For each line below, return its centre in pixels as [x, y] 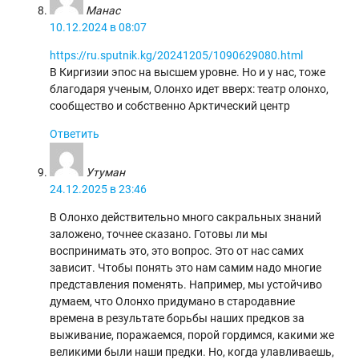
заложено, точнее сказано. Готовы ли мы [159, 234]
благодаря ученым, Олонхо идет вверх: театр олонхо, [190, 89]
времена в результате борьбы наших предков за [177, 318]
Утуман [106, 172]
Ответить [75, 133]
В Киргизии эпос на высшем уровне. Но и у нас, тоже [188, 72]
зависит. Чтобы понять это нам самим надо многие [186, 267]
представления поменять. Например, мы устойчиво [186, 284]
